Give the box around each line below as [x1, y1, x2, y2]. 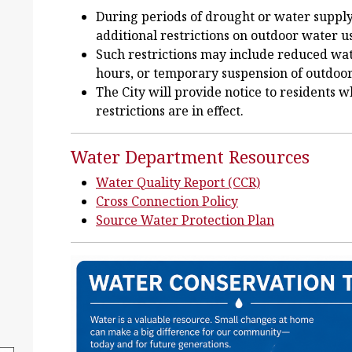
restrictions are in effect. [96, 102, 244, 119]
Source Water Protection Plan [96, 211, 274, 229]
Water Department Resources [71, 145, 310, 168]
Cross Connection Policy [96, 192, 238, 210]
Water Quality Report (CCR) [96, 174, 260, 191]
